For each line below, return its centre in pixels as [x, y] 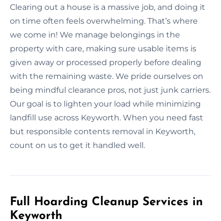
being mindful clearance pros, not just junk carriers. [110, 90]
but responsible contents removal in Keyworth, [103, 131]
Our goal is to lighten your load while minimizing [105, 104]
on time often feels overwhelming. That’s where [104, 21]
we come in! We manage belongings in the [95, 35]
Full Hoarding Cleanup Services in [106, 202]
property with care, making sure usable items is [103, 48]
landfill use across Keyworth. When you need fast [107, 117]
